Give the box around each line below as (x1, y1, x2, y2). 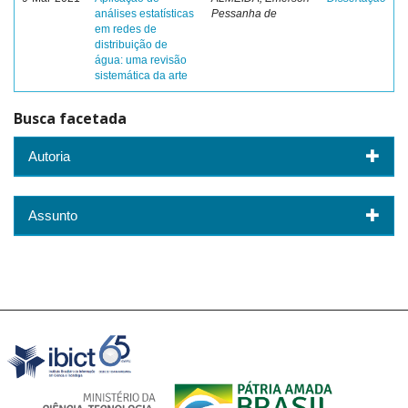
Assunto (28, 207, 77, 223)
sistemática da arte (95, 69, 188, 82)
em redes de (95, 23, 157, 36)
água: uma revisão (95, 54, 187, 66)
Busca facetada (14, 108, 127, 128)
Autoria (28, 148, 70, 164)
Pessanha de (211, 7, 277, 20)
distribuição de (95, 38, 168, 51)
